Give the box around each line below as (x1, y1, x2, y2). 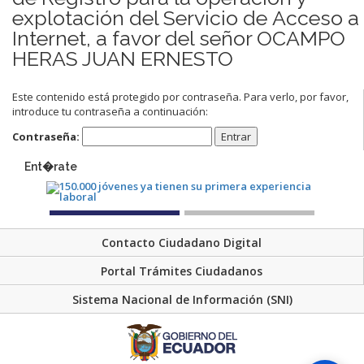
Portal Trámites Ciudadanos (101, 263, 262, 279)
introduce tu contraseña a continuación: (12, 103, 208, 119)
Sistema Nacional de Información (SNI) (71, 292, 292, 308)
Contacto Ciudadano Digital (102, 235, 262, 251)
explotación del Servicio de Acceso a (12, 5, 359, 30)
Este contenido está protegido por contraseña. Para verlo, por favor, (12, 89, 349, 104)
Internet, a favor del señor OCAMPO (12, 25, 345, 50)
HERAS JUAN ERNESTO (12, 45, 233, 71)
